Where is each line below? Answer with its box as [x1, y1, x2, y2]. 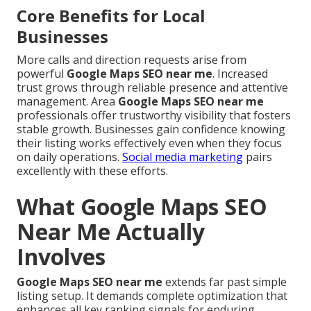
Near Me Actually [17, 217, 205, 247]
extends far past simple [162, 274, 287, 290]
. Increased [212, 66, 268, 82]
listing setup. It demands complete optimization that [17, 288, 287, 304]
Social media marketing [122, 149, 243, 165]
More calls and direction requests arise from [17, 52, 246, 68]
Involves [17, 242, 106, 272]
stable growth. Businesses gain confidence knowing [17, 121, 285, 137]
